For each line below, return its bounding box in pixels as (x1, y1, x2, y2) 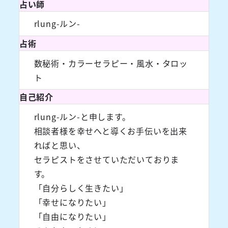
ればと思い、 (34, 138, 85, 151)
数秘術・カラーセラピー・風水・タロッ (34, 56, 188, 69)
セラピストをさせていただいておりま (34, 153, 180, 165)
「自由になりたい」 (34, 210, 111, 222)
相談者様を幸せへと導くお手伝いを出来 (34, 124, 187, 137)
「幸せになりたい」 (34, 195, 111, 208)
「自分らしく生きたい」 (34, 181, 128, 194)
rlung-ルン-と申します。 (34, 110, 131, 123)
